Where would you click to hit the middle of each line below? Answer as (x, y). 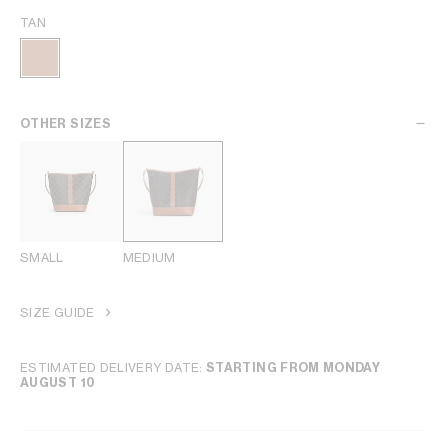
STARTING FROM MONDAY (293, 367)
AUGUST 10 (58, 382)
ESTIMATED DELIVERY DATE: (113, 367)
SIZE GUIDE (57, 312)
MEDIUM (149, 257)
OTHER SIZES (65, 123)
